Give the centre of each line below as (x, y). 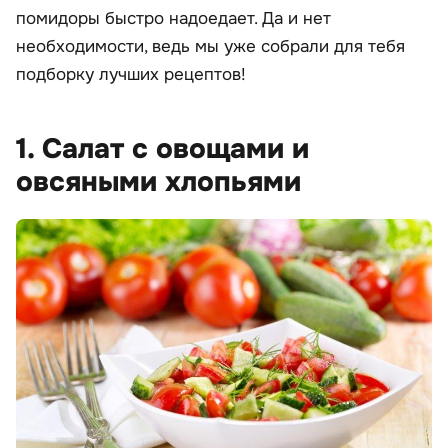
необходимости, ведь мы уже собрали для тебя (210, 46)
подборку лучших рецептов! (131, 74)
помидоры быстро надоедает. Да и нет (173, 18)
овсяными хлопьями (158, 181)
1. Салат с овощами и (162, 148)
